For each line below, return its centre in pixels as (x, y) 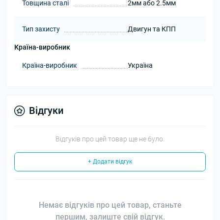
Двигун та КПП (151, 29)
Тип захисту (41, 29)
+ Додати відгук (110, 162)
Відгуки (46, 110)
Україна (140, 65)
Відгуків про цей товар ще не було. (110, 139)
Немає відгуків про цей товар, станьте (110, 205)
